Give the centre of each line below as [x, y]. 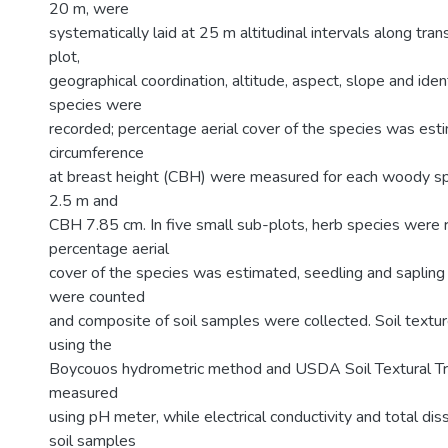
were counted [97, 297]
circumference [96, 153]
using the [80, 345]
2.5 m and [83, 201]
